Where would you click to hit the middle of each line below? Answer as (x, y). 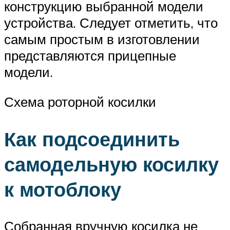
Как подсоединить (92, 139)
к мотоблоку (63, 189)
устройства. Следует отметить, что (111, 23)
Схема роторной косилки (80, 101)
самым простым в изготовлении (102, 39)
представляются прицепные (90, 56)
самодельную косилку (111, 164)
